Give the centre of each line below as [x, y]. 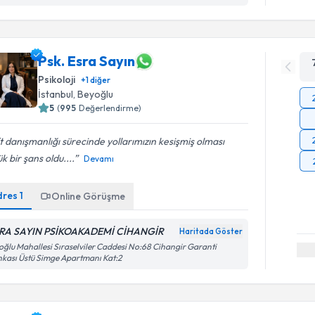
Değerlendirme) [110, 108]
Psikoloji [57, 79]
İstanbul [56, 94]
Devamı [99, 158]
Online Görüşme [89, 196]
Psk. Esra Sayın [87, 61]
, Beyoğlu [94, 94]
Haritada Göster [211, 231]
